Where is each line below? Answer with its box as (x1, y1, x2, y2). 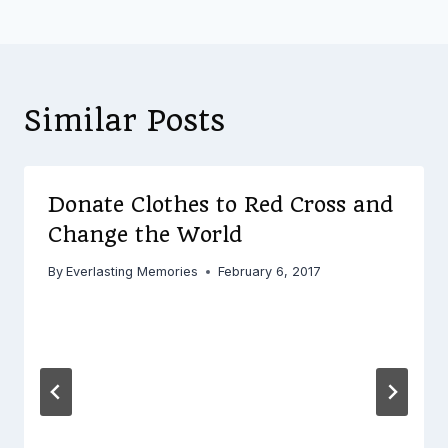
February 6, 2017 (218, 264, 322, 280)
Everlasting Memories (66, 264, 199, 280)
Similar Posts (24, 102, 225, 138)
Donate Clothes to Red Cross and (48, 191, 393, 217)
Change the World (48, 221, 242, 247)
